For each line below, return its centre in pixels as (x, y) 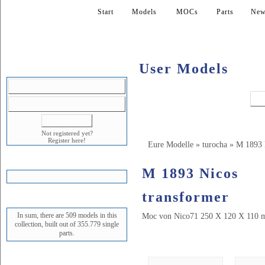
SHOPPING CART (68, 162)
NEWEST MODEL (69, 258)
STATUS (49, 200)
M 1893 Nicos (190, 173)
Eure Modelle (171, 145)
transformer (186, 197)
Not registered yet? (67, 133)
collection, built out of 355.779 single (67, 224)
